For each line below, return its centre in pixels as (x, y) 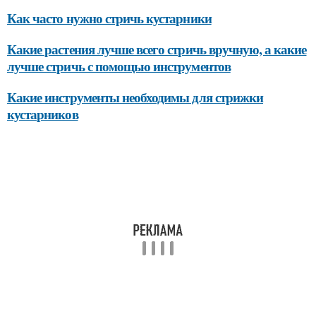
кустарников (43, 114)
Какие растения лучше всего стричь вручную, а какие (157, 49)
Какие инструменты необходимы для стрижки (135, 97)
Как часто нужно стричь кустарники (109, 18)
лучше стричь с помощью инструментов (119, 66)
